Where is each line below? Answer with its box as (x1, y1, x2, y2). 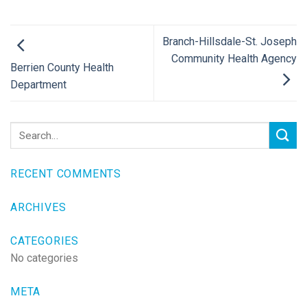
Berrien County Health (10, 61, 114, 75)
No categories (10, 251, 78, 265)
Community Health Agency (171, 52, 297, 66)
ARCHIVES (10, 201, 66, 214)
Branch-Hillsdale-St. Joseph (162, 35, 297, 49)
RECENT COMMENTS (10, 167, 121, 181)
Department (10, 78, 66, 92)
